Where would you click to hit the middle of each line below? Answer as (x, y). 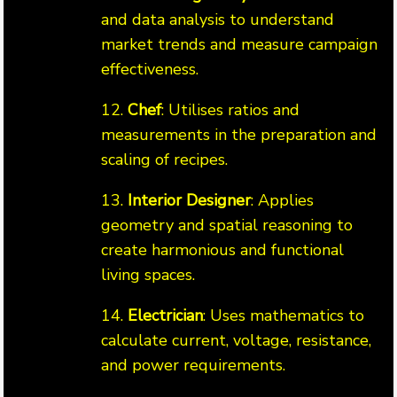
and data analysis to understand (218, 20)
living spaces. (148, 275)
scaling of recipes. (164, 160)
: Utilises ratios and (230, 110)
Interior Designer (189, 201)
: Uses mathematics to (284, 316)
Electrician (165, 316)
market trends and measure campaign (239, 45)
